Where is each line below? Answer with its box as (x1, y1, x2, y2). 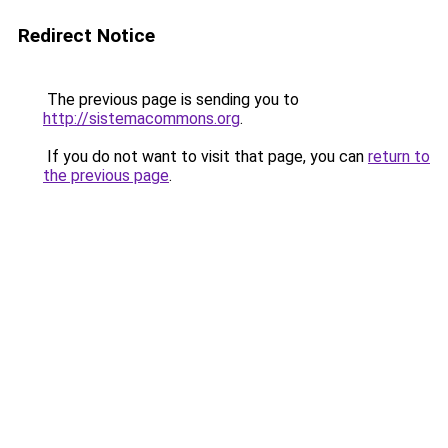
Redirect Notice (18, 24, 155, 47)
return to (368, 147, 430, 166)
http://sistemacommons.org (43, 109, 240, 128)
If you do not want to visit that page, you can (43, 147, 368, 166)
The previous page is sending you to (43, 90, 299, 109)
